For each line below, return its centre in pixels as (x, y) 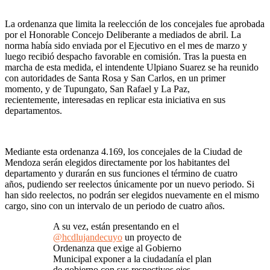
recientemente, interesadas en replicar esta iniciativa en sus (115, 99)
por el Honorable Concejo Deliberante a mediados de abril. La (123, 34)
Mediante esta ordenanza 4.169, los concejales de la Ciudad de (124, 151)
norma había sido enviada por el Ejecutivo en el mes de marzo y (126, 45)
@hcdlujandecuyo (88, 237)
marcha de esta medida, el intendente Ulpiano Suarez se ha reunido (132, 67)
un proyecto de (152, 237)
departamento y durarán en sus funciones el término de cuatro (121, 173)
